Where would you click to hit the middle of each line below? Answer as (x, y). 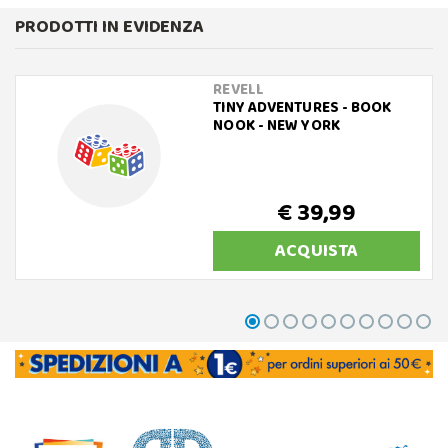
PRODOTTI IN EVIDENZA (109, 27)
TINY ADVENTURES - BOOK (302, 108)
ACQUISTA (317, 251)
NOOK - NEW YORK (276, 126)
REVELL (238, 90)
